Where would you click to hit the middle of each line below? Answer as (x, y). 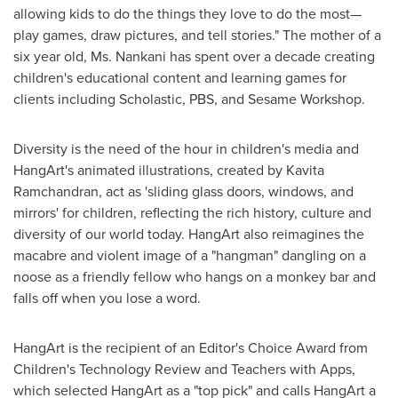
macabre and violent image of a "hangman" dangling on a (190, 256)
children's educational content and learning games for (180, 78)
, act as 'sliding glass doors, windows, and (226, 192)
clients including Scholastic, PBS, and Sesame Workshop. (189, 99)
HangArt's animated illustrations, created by (150, 171)
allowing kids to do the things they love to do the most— (187, 14)
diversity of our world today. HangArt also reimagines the (189, 235)
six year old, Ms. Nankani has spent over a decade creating (194, 57)
